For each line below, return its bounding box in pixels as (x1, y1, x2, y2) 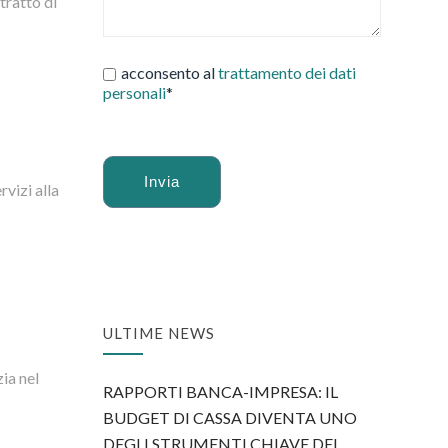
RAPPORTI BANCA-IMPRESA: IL (103, 382, 339, 401)
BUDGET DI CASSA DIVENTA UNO (103, 408, 358, 427)
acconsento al (121, 63, 219, 82)
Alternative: (103, 224, 185, 243)
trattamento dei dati (218, 63, 357, 82)
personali (103, 83, 167, 102)
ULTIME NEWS (103, 324, 216, 342)
